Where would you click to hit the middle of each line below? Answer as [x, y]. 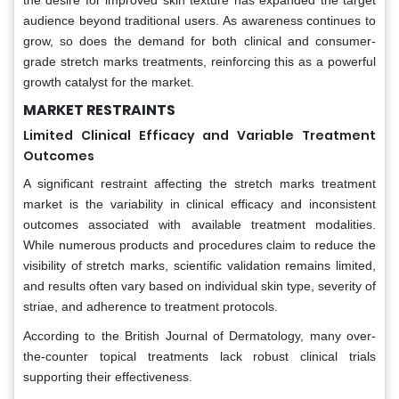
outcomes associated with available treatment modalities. [199, 224]
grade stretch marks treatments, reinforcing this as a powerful [199, 61]
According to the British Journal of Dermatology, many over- [199, 335]
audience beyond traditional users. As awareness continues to [199, 20]
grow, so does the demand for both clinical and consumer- [199, 41]
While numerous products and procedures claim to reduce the [199, 244]
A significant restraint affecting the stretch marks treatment [199, 183]
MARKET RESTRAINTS [99, 110]
